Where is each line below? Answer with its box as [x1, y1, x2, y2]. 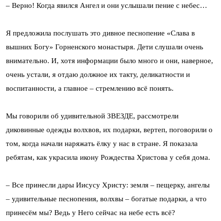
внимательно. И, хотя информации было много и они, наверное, [6, 56, 213, 65]
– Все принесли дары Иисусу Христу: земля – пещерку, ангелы [6, 181, 210, 189]
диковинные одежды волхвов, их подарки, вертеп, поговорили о [6, 125, 213, 134]
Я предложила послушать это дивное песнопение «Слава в [6, 29, 195, 37]
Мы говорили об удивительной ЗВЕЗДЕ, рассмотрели [6, 111, 179, 120]
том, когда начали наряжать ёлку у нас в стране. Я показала [6, 139, 198, 147]
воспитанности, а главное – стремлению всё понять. [6, 84, 174, 92]
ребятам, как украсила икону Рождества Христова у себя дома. [6, 153, 210, 161]
